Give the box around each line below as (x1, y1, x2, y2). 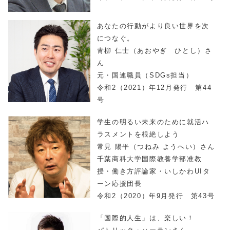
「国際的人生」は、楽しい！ (97, 214, 195, 222)
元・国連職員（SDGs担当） (97, 71, 194, 80)
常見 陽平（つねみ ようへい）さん (97, 142, 215, 150)
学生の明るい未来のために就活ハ (97, 118, 209, 126)
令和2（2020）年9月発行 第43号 (97, 191, 215, 200)
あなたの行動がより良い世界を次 (97, 22, 209, 30)
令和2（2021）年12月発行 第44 (97, 84, 212, 92)
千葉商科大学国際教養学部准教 (97, 155, 202, 163)
